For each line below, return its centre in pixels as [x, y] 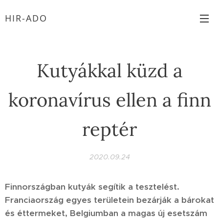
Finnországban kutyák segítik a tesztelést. [92, 187]
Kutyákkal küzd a [109, 70]
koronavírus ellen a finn [109, 100]
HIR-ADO [26, 18]
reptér [109, 129]
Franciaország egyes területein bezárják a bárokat [109, 200]
